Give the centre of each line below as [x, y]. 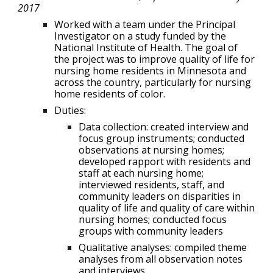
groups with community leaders [151, 231]
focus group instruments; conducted [162, 139]
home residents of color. [110, 94]
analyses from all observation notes [161, 259]
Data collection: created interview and [164, 127]
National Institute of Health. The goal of [146, 48]
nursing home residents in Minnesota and [151, 71]
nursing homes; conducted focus [153, 220]
